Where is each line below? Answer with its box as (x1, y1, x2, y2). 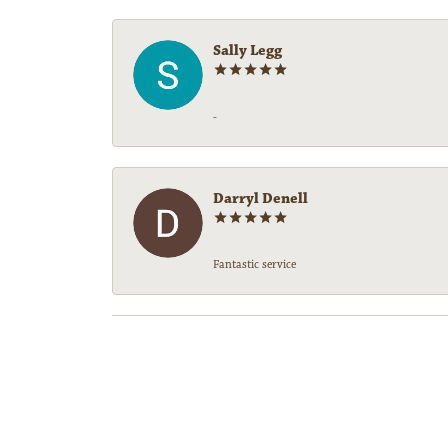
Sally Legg (213, 41, 282, 61)
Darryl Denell (213, 189, 308, 209)
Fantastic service (213, 257, 296, 273)
